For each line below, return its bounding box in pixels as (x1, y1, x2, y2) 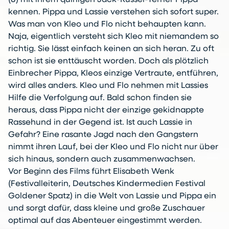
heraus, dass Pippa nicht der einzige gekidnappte (8, 106, 204, 115)
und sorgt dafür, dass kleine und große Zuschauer (8, 204, 205, 213)
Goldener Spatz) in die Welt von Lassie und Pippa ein (8, 192, 216, 201)
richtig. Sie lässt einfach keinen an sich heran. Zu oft (8, 45, 214, 54)
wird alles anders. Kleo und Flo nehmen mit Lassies (8, 82, 208, 90)
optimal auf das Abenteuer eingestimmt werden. (8, 217, 202, 225)
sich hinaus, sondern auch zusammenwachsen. (8, 155, 195, 164)
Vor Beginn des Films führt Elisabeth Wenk (8, 168, 174, 176)
